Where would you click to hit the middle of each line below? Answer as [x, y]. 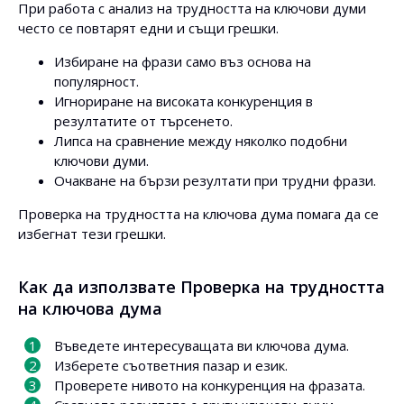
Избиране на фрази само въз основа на [183, 61]
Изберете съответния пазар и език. [171, 365]
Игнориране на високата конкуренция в [184, 101]
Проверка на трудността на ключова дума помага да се [198, 214]
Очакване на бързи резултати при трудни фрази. [215, 180]
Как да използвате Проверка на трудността [202, 287]
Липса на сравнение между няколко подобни [201, 141]
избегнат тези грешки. [92, 234]
